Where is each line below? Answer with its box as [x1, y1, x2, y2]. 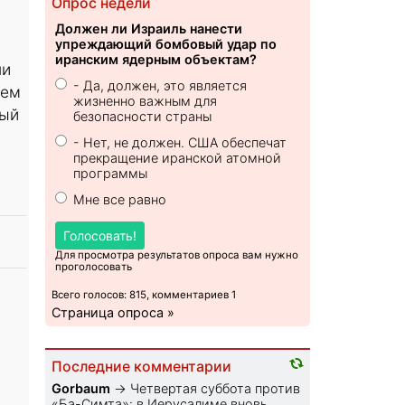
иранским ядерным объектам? [55, 52, 258, 68]
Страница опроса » [52, 305, 175, 321]
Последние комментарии [52, 358, 232, 376]
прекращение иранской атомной [73, 150, 282, 166]
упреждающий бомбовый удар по [55, 36, 278, 52]
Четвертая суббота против [130, 381, 301, 397]
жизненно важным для [73, 93, 218, 109]
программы [73, 165, 148, 182]
